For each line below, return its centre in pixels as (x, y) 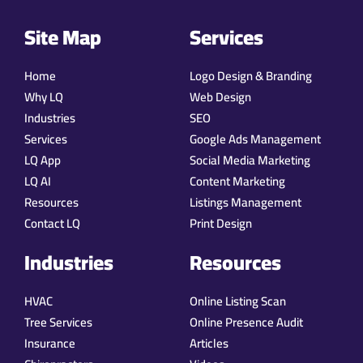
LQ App (43, 160)
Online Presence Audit (246, 322)
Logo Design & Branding (251, 76)
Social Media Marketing (250, 160)
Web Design (220, 97)
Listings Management (246, 203)
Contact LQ (52, 224)
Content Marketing (237, 181)
